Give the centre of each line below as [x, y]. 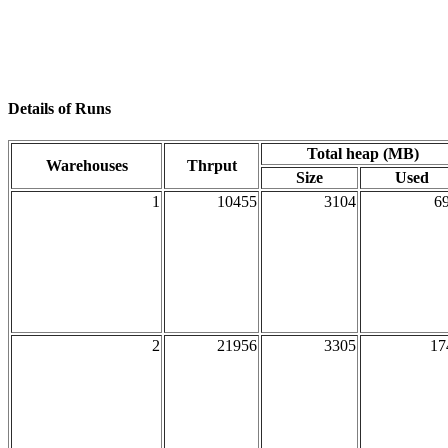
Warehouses [86, 165]
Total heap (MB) [362, 153]
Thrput [211, 165]
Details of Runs [59, 109]
